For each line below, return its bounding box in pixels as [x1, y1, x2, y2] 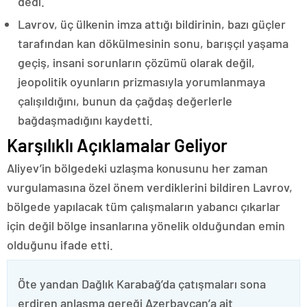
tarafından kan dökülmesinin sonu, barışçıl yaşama [18, 36, 288, 51]
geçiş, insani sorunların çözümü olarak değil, [18, 55, 255, 70]
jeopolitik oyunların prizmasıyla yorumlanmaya [18, 74, 265, 89]
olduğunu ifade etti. [7, 237, 113, 252]
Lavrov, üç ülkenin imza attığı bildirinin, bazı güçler [18, 16, 286, 32]
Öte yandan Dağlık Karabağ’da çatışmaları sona [18, 276, 266, 291]
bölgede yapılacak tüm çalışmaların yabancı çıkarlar [7, 199, 280, 214]
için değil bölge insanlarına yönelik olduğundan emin [7, 218, 285, 233]
